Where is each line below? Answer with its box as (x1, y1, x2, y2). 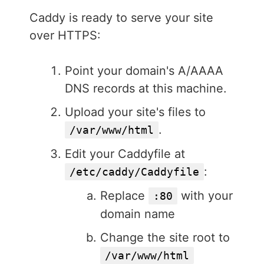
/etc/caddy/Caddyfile (70, 166, 199, 179)
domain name (100, 207, 175, 222)
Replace (100, 189, 148, 203)
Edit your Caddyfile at (65, 147, 185, 161)
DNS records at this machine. (65, 81, 227, 96)
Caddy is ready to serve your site (29, 11, 213, 25)
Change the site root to (100, 230, 230, 245)
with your (177, 189, 233, 203)
